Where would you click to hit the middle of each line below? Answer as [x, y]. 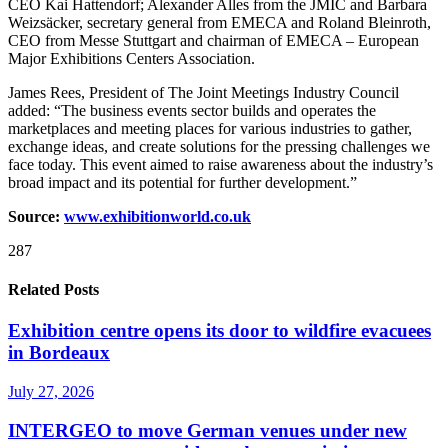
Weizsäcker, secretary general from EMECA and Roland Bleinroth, [219, 22]
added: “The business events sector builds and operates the [192, 110]
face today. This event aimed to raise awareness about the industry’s [220, 164]
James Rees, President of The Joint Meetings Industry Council [203, 92]
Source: [36, 216]
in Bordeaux [59, 353]
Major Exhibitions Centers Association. [131, 58]
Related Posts [53, 290]
